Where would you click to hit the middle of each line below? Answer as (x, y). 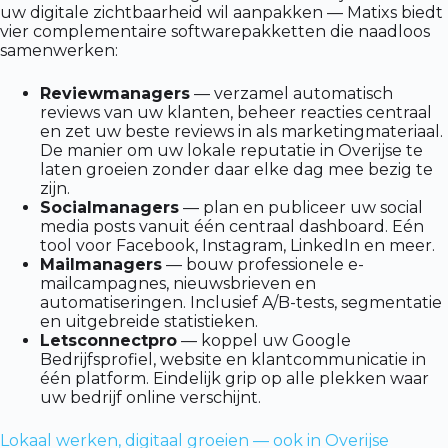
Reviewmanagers (115, 94)
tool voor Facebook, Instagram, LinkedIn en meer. (237, 246)
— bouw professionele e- (263, 265)
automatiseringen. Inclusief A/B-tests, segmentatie (241, 303)
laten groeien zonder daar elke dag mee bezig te (236, 170)
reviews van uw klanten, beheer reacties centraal (236, 113)
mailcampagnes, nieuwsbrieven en (178, 284)
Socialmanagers (109, 208)
